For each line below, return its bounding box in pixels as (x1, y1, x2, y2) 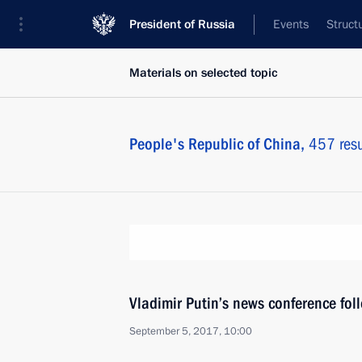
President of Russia (129, 16, 235, 32)
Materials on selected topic (129, 65, 278, 81)
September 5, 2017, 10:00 (129, 324, 252, 339)
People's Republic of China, (129, 134, 309, 154)
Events (273, 16, 309, 32)
